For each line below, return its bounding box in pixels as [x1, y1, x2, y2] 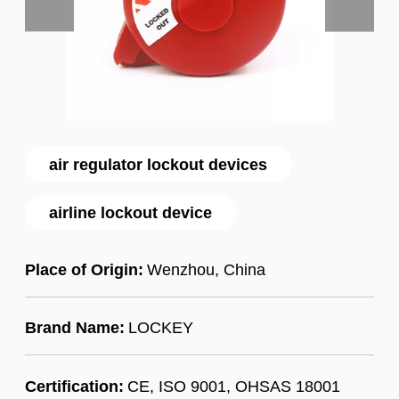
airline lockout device [49, 203, 213, 223]
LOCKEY [127, 318, 193, 338]
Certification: [24, 376, 124, 395]
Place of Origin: [24, 259, 143, 279]
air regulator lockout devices [49, 154, 268, 174]
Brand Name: [24, 318, 125, 338]
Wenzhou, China [146, 259, 265, 279]
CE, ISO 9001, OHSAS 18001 [126, 376, 340, 395]
